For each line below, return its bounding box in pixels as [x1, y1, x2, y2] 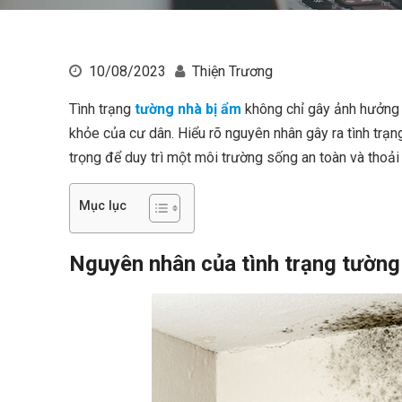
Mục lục [79, 197, 127, 214]
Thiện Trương [192, 63, 273, 80]
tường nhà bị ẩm [135, 100, 241, 118]
